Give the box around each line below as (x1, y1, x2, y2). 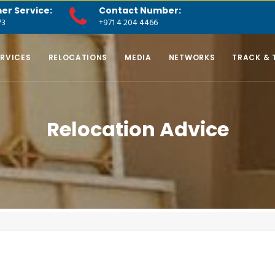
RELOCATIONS (48, 52, 108, 63)
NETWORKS (168, 52, 215, 63)
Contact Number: (99, 4, 181, 17)
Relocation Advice (46, 115, 229, 143)
